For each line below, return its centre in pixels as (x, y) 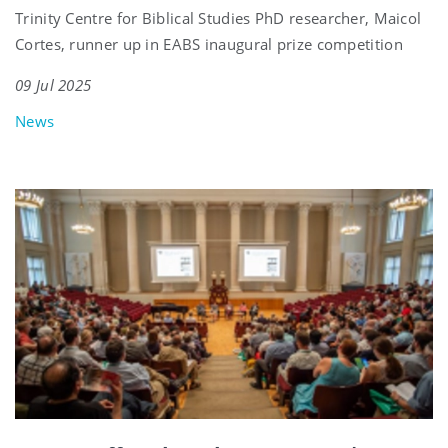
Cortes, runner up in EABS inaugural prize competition (209, 43)
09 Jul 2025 (53, 84)
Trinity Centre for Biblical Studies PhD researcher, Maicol (218, 17)
